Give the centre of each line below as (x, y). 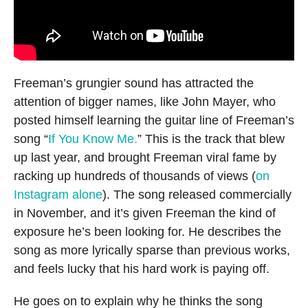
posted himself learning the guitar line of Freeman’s (154, 120)
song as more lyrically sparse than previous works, (152, 250)
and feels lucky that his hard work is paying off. (142, 268)
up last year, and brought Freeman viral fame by (145, 157)
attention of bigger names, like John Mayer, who (145, 101)
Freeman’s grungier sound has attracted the (134, 83)
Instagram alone (58, 194)
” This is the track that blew (211, 139)
